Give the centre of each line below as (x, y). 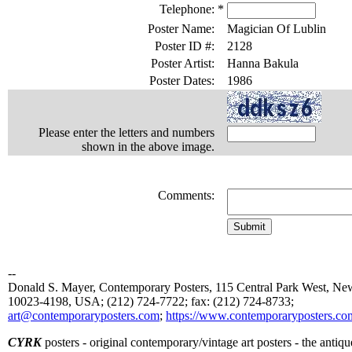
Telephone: (187, 9)
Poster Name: (181, 29)
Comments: (186, 195)
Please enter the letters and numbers (126, 132)
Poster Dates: (182, 81)
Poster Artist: (183, 63)
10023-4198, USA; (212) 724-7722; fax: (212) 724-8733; (151, 301)
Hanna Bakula (263, 63)
